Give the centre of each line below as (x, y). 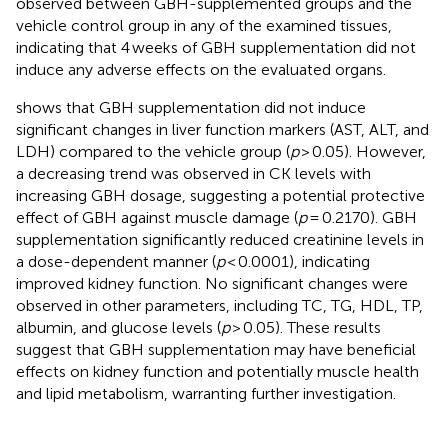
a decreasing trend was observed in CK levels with (193, 173)
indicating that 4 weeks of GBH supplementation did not (216, 47)
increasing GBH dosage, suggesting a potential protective (220, 195)
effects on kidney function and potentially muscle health (217, 371)
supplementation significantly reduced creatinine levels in (220, 239)
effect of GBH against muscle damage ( (157, 217)
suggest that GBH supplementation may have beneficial (216, 349)
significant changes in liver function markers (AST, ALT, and (222, 129)
